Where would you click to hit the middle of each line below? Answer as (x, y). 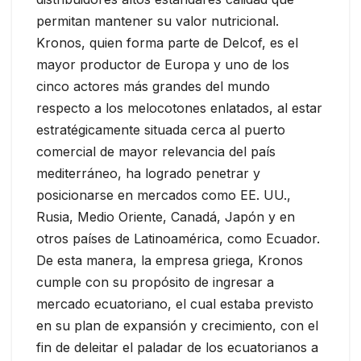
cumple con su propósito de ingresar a (155, 282)
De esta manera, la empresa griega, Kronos (170, 261)
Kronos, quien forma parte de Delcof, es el (167, 43)
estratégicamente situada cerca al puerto (161, 130)
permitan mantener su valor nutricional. (158, 21)
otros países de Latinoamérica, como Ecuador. (178, 239)
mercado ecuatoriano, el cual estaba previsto (175, 304)
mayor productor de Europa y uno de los (163, 65)
